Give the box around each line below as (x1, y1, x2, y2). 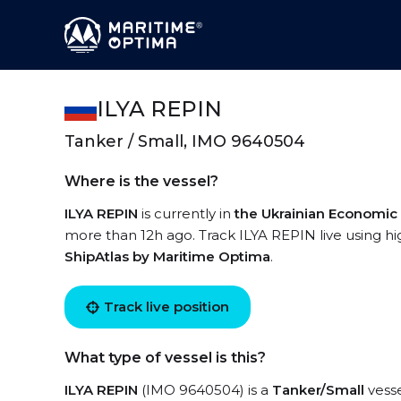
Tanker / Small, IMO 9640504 (64, 132, 305, 151)
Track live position (104, 298, 229, 315)
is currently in (138, 205, 235, 222)
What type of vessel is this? (64, 349, 266, 366)
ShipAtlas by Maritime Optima (64, 248, 270, 265)
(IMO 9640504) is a (138, 381, 272, 398)
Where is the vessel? (64, 173, 218, 190)
